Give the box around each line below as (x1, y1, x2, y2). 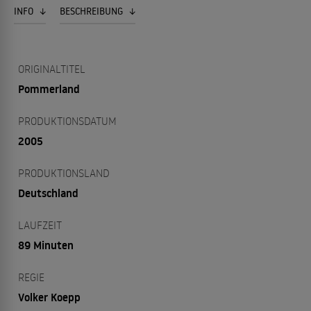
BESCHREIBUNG (60, 5, 126, 17)
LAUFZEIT (18, 218, 62, 232)
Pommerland (18, 81, 80, 96)
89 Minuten (18, 237, 74, 253)
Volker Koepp (18, 289, 81, 305)
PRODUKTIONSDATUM (18, 114, 117, 128)
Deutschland (18, 185, 78, 201)
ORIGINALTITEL (18, 62, 85, 76)
